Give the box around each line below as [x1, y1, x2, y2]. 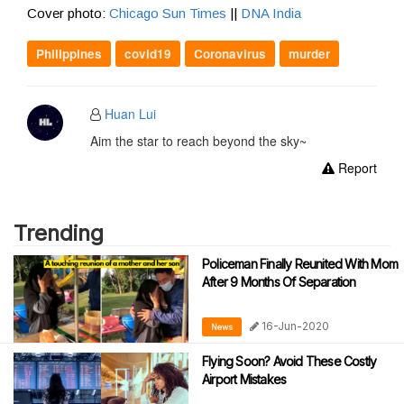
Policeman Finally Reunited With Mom [202, 256, 398, 272]
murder [289, 45, 330, 63]
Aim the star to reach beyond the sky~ [89, 132, 307, 151]
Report [334, 159, 377, 178]
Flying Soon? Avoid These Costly [202, 353, 377, 370]
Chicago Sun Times [109, 5, 226, 22]
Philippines [36, 45, 102, 63]
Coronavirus [194, 45, 266, 63]
